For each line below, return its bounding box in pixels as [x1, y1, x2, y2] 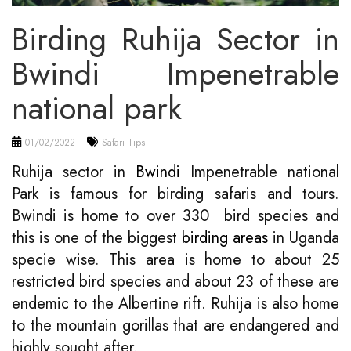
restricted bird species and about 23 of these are [12, 270, 339, 293]
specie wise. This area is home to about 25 [12, 248, 339, 271]
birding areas [182, 226, 268, 249]
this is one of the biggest [12, 226, 182, 249]
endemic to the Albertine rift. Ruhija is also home [12, 291, 339, 315]
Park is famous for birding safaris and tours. [12, 182, 339, 205]
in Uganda [268, 226, 339, 249]
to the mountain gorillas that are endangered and [12, 313, 339, 337]
